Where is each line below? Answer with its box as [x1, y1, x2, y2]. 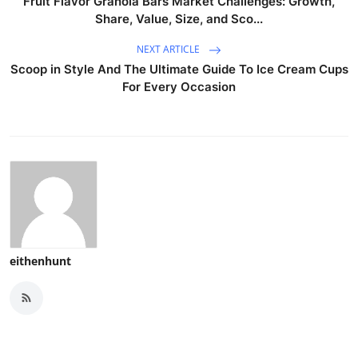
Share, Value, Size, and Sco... [95, 10, 263, 26]
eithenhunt [10, 253, 71, 268]
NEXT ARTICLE [137, 42, 202, 56]
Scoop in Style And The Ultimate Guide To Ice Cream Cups [10, 61, 348, 77]
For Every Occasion [122, 78, 236, 94]
